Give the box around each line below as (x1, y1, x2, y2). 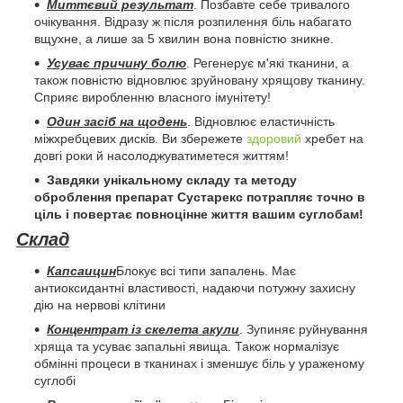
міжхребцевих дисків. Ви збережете (34, 130, 246, 146)
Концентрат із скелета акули (47, 322, 239, 337)
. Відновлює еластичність (187, 113, 335, 129)
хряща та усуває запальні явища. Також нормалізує (34, 339, 339, 354)
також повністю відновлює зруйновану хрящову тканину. (34, 72, 365, 87)
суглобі (34, 373, 76, 389)
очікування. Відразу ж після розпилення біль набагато (34, 13, 352, 29)
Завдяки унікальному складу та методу (47, 172, 297, 187)
